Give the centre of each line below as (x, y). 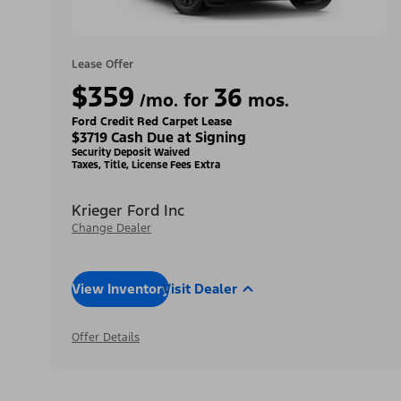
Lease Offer (102, 64)
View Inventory (120, 289)
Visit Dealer (200, 289)
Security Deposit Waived (131, 152)
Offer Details (106, 337)
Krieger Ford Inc (128, 210)
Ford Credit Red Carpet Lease (152, 122)
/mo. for (174, 101)
